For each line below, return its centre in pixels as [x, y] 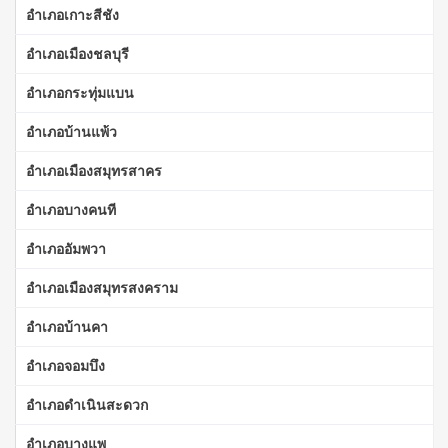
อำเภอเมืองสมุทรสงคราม [102, 287]
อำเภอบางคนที [71, 209]
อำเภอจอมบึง [65, 365]
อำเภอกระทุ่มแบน [80, 92]
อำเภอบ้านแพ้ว [71, 131]
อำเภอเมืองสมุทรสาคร [94, 170]
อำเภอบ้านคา [67, 326]
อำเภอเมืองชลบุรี [77, 53]
